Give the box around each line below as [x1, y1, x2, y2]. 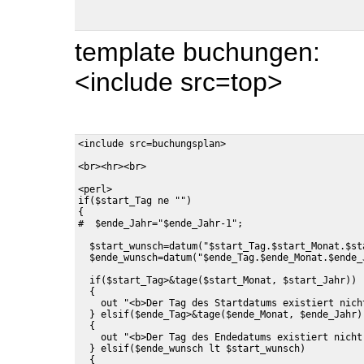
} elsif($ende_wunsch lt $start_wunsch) [78, 343, 305, 354]
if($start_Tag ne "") [78, 195, 192, 206]
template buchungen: [75, 37, 320, 67]
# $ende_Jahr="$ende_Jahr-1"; [78, 218, 243, 229]
